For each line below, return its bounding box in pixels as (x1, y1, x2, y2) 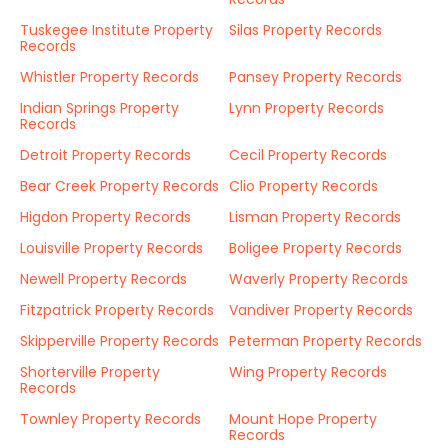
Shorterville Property (20, 362, 160, 382)
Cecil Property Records (229, 145, 387, 165)
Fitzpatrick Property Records (20, 300, 214, 320)
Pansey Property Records (229, 67, 402, 87)
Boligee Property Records (229, 238, 402, 258)
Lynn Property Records (229, 98, 384, 118)
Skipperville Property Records (20, 331, 219, 351)
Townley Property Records (20, 409, 201, 429)
